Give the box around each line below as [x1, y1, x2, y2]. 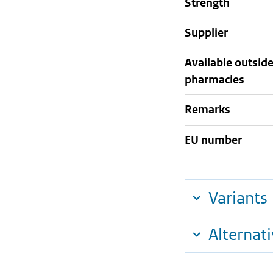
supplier [191, 25, 228, 40]
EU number [185, 132, 242, 147]
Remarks [185, 102, 230, 117]
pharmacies [185, 73, 244, 87]
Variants [208, 188, 268, 208]
